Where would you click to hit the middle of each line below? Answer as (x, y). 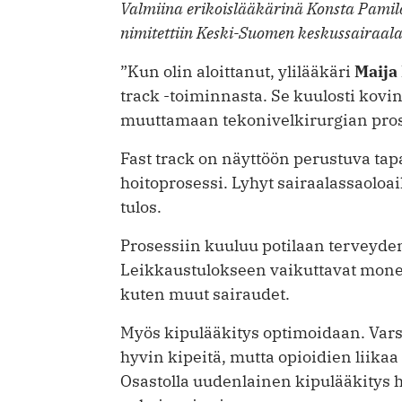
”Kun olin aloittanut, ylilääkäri (237, 72)
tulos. (141, 207)
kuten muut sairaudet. (205, 294)
